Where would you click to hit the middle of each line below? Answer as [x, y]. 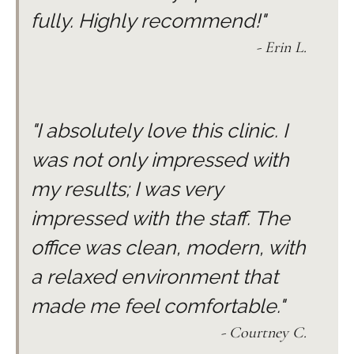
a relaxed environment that [154, 276]
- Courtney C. [264, 332]
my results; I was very [127, 188]
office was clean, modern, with [168, 247]
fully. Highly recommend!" [148, 20]
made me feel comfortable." [158, 305]
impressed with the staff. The [160, 218]
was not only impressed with [160, 159]
